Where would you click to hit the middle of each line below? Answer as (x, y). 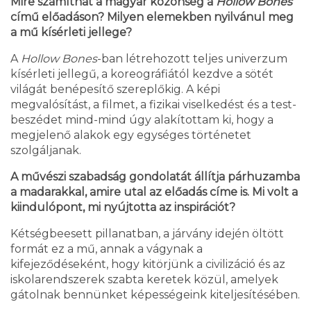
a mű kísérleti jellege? (71, 33)
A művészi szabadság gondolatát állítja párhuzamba (155, 177)
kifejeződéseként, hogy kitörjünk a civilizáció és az (148, 264)
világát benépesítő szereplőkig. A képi (115, 90)
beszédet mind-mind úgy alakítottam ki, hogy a (142, 120)
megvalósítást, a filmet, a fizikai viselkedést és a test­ (153, 105)
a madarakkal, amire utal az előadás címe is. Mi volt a (154, 192)
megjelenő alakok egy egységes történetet (131, 135)
